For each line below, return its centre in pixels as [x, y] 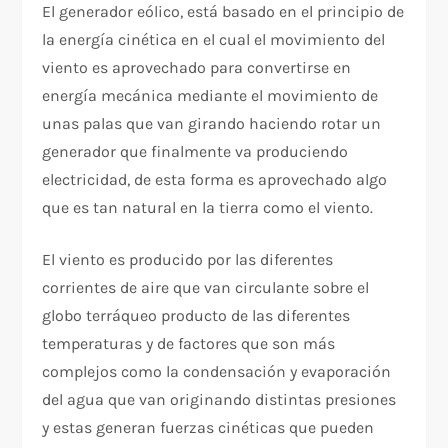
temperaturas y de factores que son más [189, 344]
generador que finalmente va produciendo [195, 152]
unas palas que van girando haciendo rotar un [212, 124]
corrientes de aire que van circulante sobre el [206, 288]
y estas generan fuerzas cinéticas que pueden [208, 428]
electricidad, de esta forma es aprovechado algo [215, 180]
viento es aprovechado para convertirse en [197, 68]
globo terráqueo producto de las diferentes [196, 316]
